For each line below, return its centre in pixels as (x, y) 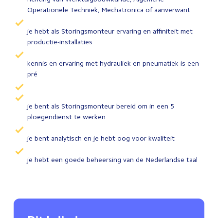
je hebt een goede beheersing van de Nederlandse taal (113, 160)
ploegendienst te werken (67, 117)
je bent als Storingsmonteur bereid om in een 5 (101, 106)
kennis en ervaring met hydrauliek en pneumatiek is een (113, 64)
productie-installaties (61, 42)
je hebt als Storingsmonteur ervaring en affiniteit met (110, 31)
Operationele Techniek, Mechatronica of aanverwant (110, 10)
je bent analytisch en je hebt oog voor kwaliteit (102, 138)
